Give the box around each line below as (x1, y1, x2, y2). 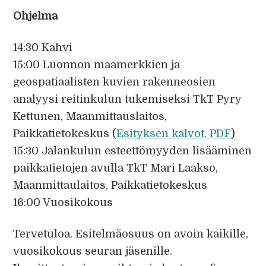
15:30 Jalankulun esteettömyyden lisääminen (13, 145, 252, 157)
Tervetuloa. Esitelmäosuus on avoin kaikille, (13, 228, 249, 240)
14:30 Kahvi (13, 42, 73, 53)
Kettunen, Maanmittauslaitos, (13, 110, 167, 122)
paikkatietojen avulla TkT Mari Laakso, (13, 162, 218, 174)
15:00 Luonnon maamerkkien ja (13, 59, 180, 71)
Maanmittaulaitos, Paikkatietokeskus (13, 179, 208, 191)
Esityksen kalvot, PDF (116, 128, 232, 140)
